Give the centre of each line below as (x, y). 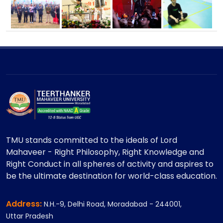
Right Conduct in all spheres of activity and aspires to (110, 164)
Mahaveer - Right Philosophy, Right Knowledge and (105, 152)
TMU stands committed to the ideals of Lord (92, 140)
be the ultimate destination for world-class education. (111, 176)
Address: (25, 204)
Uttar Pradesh (30, 216)
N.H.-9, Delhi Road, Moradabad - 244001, (113, 204)
